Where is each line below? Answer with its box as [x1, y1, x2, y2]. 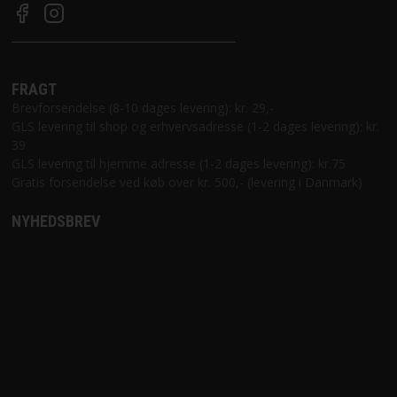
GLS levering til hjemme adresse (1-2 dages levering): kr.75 [11, 154, 346, 172]
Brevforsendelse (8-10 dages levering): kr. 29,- [11, 98, 274, 116]
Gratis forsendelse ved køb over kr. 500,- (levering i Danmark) [11, 173, 362, 191]
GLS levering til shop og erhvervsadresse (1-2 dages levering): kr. [11, 117, 379, 135]
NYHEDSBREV [11, 211, 100, 230]
